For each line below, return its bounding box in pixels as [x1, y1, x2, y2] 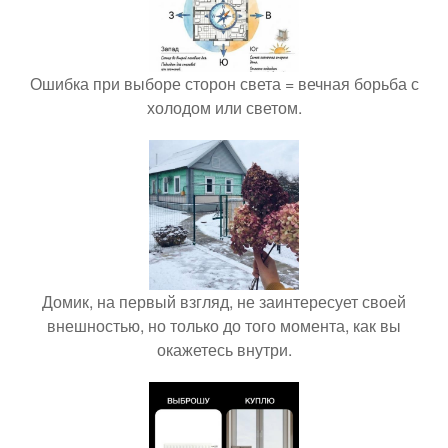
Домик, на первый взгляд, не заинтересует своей [42, 290, 406, 313]
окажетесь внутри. [156, 338, 292, 361]
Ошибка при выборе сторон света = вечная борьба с [29, 72, 419, 95]
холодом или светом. [146, 96, 302, 119]
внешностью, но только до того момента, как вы [47, 314, 401, 337]
